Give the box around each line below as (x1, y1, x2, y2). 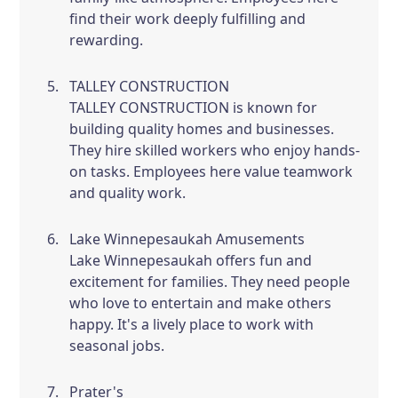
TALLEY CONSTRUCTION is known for (69, 98, 318, 117)
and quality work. (69, 183, 187, 203)
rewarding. (69, 30, 144, 50)
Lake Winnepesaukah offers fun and (69, 251, 313, 270)
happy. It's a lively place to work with (69, 314, 314, 334)
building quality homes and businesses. (69, 119, 335, 139)
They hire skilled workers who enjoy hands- (69, 140, 361, 160)
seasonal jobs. (69, 336, 165, 355)
